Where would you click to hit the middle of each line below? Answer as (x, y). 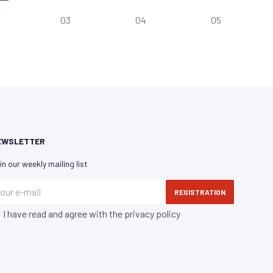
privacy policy (152, 213)
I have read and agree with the (64, 213)
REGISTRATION (200, 192)
